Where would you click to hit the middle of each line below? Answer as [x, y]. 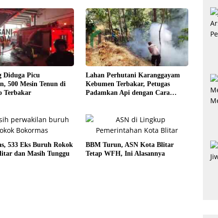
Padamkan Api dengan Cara [127, 92]
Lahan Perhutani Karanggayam [133, 75]
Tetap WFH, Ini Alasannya [125, 154]
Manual [97, 101]
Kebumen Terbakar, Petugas [127, 84]
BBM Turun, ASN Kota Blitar [129, 145]
